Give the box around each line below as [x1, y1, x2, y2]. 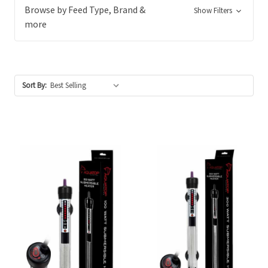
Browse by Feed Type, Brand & [25, 4, 145, 16]
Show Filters [193, 5, 234, 16]
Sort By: [22, 80, 47, 90]
